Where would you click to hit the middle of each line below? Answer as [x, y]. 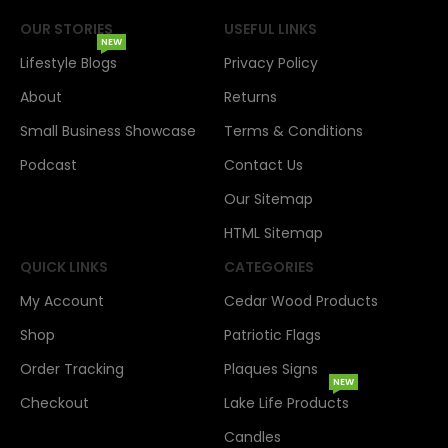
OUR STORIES [67, 28]
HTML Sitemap [273, 232]
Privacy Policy [271, 62]
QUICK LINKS [64, 266]
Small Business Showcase [108, 130]
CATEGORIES [269, 266]
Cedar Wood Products [301, 300]
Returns [250, 96]
